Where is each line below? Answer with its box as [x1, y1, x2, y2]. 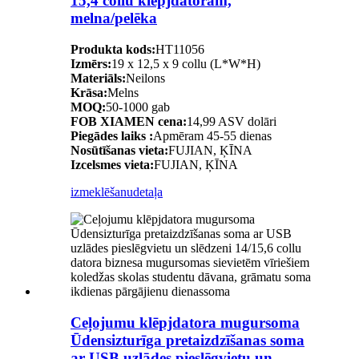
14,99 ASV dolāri [187, 115, 276, 129]
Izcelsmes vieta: [71, 158, 154, 172]
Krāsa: [71, 86, 107, 100]
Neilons [126, 71, 165, 86]
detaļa [133, 185, 163, 200]
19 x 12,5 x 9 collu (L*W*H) [111, 57, 260, 71]
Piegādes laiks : [71, 129, 153, 143]
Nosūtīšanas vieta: [71, 143, 168, 158]
